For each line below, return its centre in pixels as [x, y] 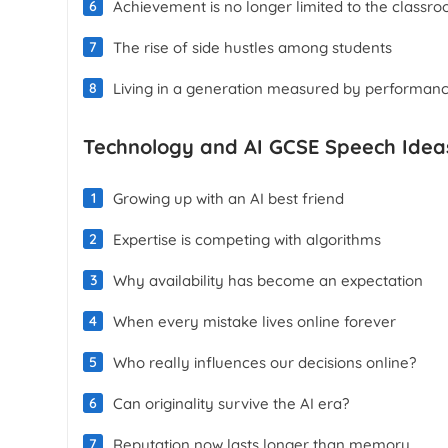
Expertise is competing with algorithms [247, 239]
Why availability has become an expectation [268, 280]
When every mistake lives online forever [255, 321]
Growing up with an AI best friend [229, 198]
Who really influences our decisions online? [265, 362]
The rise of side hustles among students [253, 47]
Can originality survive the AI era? [231, 403]
